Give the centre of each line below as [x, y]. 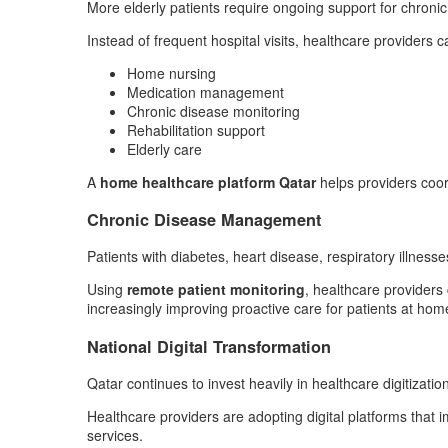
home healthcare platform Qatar [208, 181]
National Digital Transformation [209, 346]
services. [115, 435]
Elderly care [164, 148]
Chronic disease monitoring [213, 110]
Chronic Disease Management [204, 220]
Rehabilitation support [196, 129]
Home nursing [171, 72]
